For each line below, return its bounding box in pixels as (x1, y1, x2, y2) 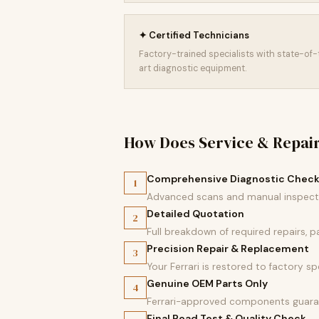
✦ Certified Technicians (139, 29, 249, 41)
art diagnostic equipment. (139, 63, 246, 74)
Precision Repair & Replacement (147, 242, 309, 255)
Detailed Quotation (147, 207, 244, 220)
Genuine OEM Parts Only (147, 277, 268, 290)
